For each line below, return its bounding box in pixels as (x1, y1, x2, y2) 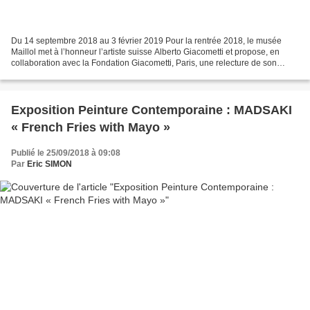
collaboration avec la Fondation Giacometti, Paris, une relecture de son (11, 57, 277, 68)
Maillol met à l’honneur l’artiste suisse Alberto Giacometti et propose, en (11, 46, 280, 57)
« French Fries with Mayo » (11, 120, 170, 134)
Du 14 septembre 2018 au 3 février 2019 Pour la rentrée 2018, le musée (11, 35, 282, 46)
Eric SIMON (27, 158, 72, 169)
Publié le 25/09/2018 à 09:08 (11, 147, 120, 158)
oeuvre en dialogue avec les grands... (11, 69, 152, 79)
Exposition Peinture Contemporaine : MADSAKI (11, 102, 292, 117)
